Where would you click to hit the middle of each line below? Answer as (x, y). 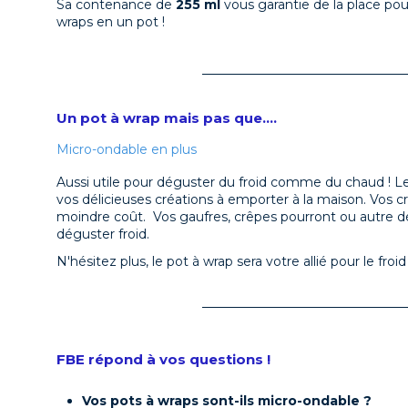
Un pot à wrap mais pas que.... (167, 117)
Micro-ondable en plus (127, 149)
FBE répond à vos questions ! (163, 360)
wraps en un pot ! (112, 22)
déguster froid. (103, 234)
